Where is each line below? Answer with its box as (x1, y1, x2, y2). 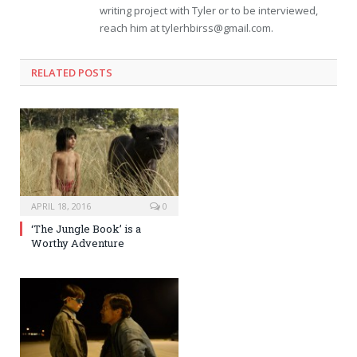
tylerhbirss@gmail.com (162, 20, 271, 35)
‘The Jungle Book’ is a (31, 221, 141, 236)
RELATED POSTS (31, 65, 112, 80)
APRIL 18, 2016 (31, 199, 91, 212)
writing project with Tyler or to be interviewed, (100, 2, 318, 18)
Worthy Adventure (31, 235, 124, 250)
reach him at (100, 20, 162, 35)
